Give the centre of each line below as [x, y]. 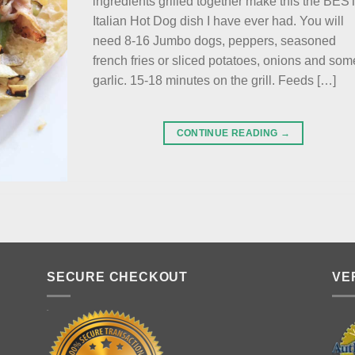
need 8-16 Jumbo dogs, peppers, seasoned [215, 40]
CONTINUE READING [228, 133]
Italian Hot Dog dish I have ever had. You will [219, 21]
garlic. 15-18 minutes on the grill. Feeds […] [215, 80]
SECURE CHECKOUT [117, 277]
